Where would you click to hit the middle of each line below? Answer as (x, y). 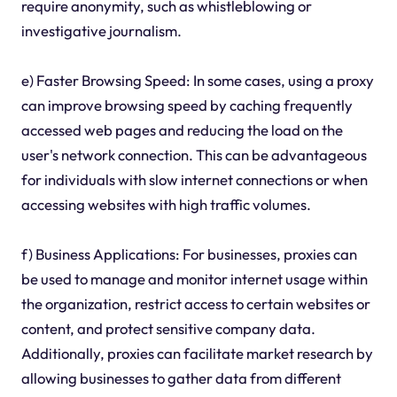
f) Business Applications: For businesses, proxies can (189, 254)
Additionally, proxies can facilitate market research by (197, 354)
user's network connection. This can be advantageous (194, 155)
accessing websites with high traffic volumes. (166, 205)
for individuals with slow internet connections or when (194, 180)
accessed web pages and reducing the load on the (182, 130)
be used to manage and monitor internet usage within (194, 279)
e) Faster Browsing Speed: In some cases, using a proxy (197, 81)
